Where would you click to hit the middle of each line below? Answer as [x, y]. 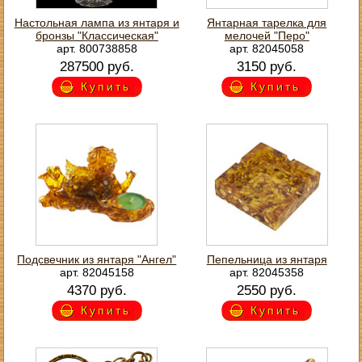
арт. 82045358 [267, 272]
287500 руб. [97, 66]
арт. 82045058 [267, 48]
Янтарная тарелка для [267, 22]
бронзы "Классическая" [97, 35]
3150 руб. [267, 66]
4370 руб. [97, 290]
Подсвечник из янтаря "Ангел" [97, 259]
